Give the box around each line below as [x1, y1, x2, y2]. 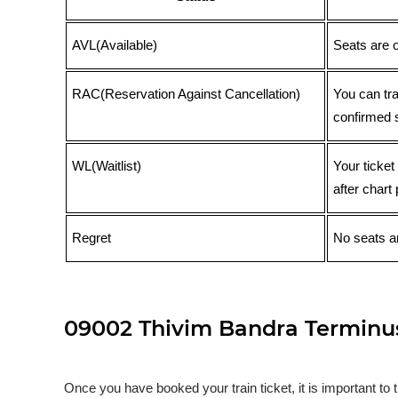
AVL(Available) [72, 38, 158, 53]
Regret [72, 231, 112, 246]
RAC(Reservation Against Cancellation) [72, 87, 301, 102]
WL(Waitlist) [72, 159, 142, 174]
